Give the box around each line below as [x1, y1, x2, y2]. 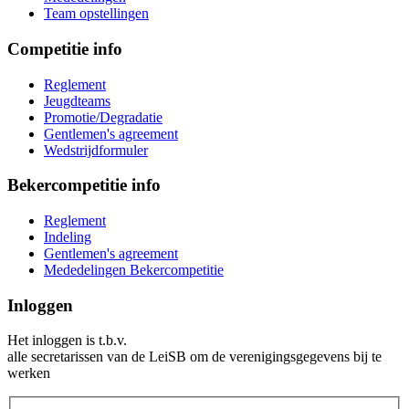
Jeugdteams [44, 92, 110, 109]
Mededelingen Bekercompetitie [44, 262, 224, 278]
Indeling [44, 229, 91, 245]
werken [7, 365, 50, 382]
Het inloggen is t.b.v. [7, 332, 127, 349]
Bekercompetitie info [7, 175, 161, 195]
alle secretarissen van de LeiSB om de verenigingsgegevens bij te [7, 349, 382, 365]
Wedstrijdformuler [44, 142, 148, 158]
